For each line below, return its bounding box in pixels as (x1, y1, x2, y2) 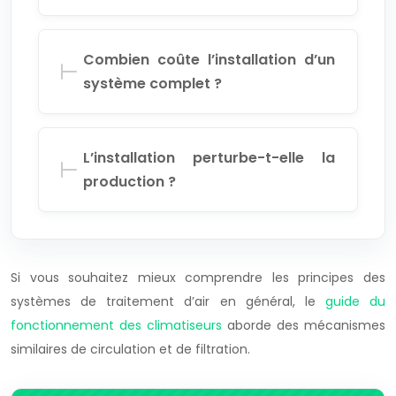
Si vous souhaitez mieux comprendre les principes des (11, 268, 385, 286)
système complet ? (83, 72, 222, 94)
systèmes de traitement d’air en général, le (11, 292, 325, 310)
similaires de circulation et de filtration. (11, 339, 250, 358)
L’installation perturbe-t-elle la (83, 147, 335, 168)
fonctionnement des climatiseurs (11, 316, 222, 334)
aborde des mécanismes (222, 316, 385, 334)
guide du (324, 292, 385, 310)
